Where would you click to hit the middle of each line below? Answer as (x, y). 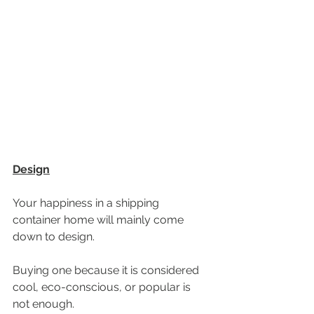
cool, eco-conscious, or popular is (103, 287)
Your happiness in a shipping (87, 203)
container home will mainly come (100, 220)
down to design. (54, 237)
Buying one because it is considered (107, 271)
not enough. (45, 304)
